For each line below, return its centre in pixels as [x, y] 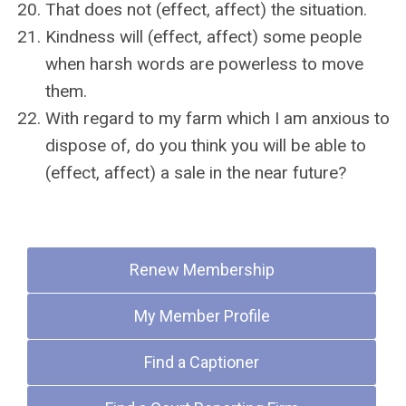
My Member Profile [202, 316]
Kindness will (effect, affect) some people [203, 37]
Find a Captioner [202, 362]
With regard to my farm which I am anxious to [217, 118]
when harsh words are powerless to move [204, 64]
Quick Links [75, 217]
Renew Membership [202, 270]
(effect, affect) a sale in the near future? [196, 173]
